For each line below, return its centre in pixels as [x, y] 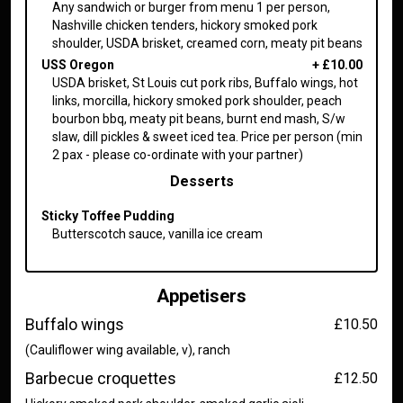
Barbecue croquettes [101, 378]
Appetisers [201, 296]
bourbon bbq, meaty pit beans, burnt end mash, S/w [198, 118]
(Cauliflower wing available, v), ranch [128, 350]
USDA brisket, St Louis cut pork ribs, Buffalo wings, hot [205, 82]
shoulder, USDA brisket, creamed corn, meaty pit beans [207, 43]
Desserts [201, 181]
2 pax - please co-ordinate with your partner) [177, 154]
